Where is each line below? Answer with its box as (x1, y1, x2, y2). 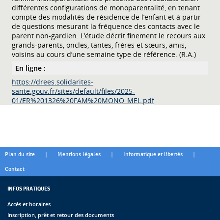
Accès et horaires (7, 200, 51, 208)
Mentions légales (57, 150, 101, 158)
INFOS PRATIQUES (7, 185, 50, 192)
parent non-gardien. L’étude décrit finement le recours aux (12, 30, 206, 40)
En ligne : (15, 63, 46, 73)
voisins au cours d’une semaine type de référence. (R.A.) (12, 49, 196, 59)
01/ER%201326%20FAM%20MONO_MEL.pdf (12, 95, 155, 105)
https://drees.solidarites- (12, 77, 94, 86)
